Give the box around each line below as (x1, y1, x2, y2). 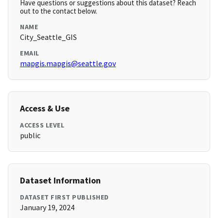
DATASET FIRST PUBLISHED (20, 193, 109, 202)
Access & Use (20, 103, 70, 114)
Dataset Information (20, 175, 101, 186)
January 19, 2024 (20, 202, 74, 213)
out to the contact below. (20, 6, 97, 16)
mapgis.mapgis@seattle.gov (20, 58, 116, 69)
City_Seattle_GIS (20, 32, 77, 42)
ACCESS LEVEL (20, 121, 64, 130)
